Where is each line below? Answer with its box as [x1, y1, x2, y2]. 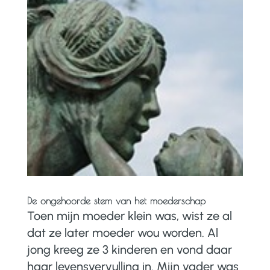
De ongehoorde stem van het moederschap [27, 195, 206, 206]
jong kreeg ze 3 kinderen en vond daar [27, 242, 232, 257]
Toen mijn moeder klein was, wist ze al [27, 208, 232, 223]
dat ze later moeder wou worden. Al [27, 225, 218, 240]
